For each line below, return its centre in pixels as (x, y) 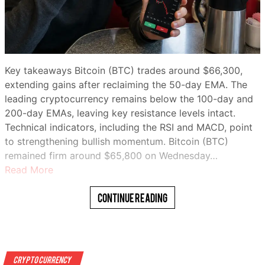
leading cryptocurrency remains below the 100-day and (129, 98)
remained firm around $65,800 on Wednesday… (111, 155)
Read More (29, 169)
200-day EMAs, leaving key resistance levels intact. (120, 113)
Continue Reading (132, 197)
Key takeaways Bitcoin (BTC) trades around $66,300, (124, 70)
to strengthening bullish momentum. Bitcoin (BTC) (117, 141)
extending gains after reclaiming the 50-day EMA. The (126, 84)
